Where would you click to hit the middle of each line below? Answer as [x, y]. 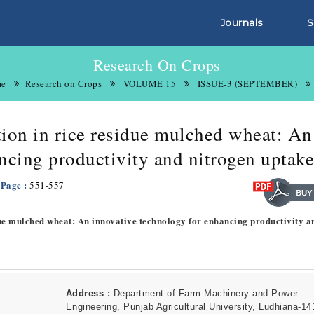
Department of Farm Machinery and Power [204, 293]
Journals [242, 22]
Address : [88, 293]
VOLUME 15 [149, 83]
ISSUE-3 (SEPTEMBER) [247, 83]
